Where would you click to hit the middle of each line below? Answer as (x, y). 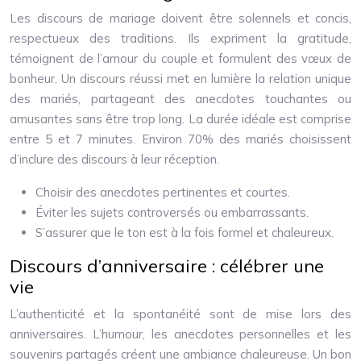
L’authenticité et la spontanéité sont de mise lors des (180, 314)
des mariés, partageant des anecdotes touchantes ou (180, 99)
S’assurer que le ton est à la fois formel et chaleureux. (185, 232)
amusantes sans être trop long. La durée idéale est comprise (180, 119)
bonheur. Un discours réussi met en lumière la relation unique (180, 79)
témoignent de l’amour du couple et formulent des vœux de (180, 58)
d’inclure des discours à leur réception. (114, 159)
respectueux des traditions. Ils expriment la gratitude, (180, 38)
